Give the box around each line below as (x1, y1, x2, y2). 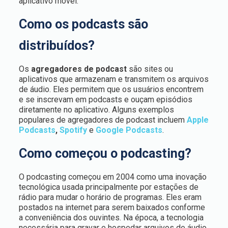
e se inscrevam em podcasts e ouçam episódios (18, 95, 192, 104)
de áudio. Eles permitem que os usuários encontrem (18, 84, 204, 94)
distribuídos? (18, 38, 95, 53)
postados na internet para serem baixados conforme (18, 203, 205, 212)
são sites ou (126, 64, 173, 74)
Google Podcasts (95, 125, 162, 135)
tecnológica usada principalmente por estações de (18, 182, 198, 192)
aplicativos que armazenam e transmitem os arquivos (18, 74, 209, 84)
